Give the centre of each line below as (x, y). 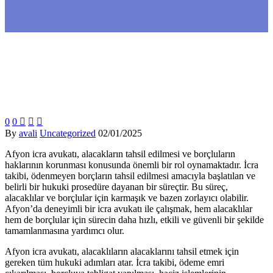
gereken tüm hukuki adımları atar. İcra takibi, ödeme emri (115, 262)
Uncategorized (68, 133)
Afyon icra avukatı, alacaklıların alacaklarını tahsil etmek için (122, 251)
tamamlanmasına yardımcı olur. (65, 230)
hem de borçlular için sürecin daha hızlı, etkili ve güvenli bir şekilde (134, 219)
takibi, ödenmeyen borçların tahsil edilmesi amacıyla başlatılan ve (130, 175)
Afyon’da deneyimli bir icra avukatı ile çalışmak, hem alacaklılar (129, 208)
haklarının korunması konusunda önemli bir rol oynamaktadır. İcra (132, 165)
